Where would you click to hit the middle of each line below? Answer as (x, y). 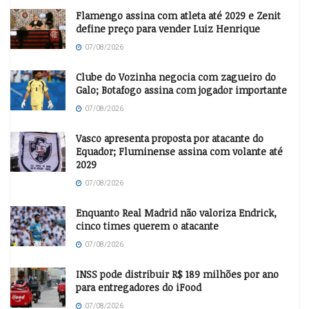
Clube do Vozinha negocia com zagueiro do (176, 77)
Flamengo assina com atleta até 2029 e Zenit (178, 16)
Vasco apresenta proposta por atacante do (170, 139)
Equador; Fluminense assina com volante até (179, 152)
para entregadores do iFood (139, 288)
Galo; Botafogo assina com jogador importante (181, 90)
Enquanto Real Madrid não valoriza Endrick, (176, 213)
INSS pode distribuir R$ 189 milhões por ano (177, 275)
